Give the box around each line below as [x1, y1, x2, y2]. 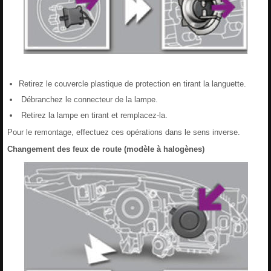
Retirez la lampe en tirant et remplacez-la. [19, 110, 168, 120]
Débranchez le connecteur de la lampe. [19, 94, 158, 104]
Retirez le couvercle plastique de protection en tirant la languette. [19, 79, 246, 88]
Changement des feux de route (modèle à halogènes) [7, 144, 204, 154]
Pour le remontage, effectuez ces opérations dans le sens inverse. [7, 127, 240, 137]
